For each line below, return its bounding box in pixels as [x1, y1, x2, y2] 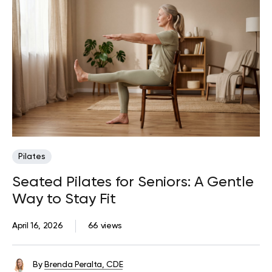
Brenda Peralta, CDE [44, 260, 123, 270]
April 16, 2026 [12, 222, 63, 231]
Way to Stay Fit [12, 192, 116, 207]
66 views [87, 222, 122, 231]
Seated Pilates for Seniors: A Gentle [12, 175, 254, 190]
